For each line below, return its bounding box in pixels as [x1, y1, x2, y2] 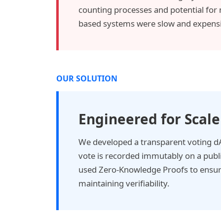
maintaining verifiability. [78, 178, 170, 189]
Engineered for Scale [78, 110, 220, 129]
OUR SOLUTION [56, 73, 117, 84]
